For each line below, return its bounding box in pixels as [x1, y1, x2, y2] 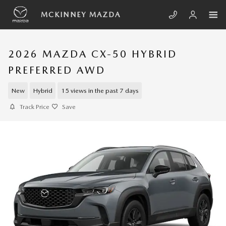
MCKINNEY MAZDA [41, 11, 121, 19]
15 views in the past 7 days [61, 86, 139, 94]
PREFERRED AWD [8, 64, 105, 76]
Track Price [20, 103, 49, 110]
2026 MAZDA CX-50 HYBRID [8, 48, 177, 60]
